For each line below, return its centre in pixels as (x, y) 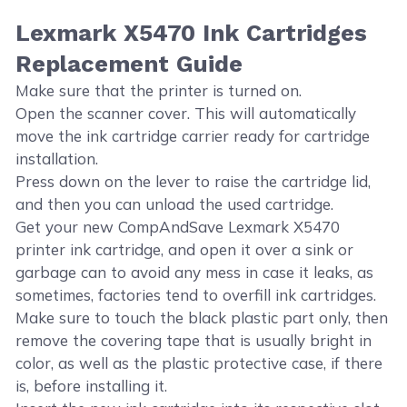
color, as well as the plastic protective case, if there (199, 362)
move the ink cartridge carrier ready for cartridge (193, 135)
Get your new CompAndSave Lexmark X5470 (178, 226)
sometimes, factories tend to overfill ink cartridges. (196, 294)
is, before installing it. (92, 385)
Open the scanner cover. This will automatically (186, 113)
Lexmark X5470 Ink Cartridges (192, 32)
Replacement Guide (129, 63)
